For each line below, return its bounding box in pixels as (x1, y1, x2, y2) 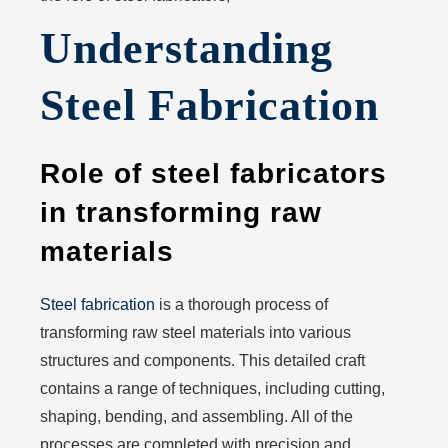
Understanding (40, 24, 333, 73)
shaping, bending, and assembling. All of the (40, 408, 353, 425)
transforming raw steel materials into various (40, 324, 351, 341)
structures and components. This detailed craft (40, 352, 365, 369)
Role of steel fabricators (40, 158, 387, 189)
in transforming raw (40, 197, 322, 228)
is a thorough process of (155, 296, 328, 313)
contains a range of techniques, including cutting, (40, 380, 385, 397)
